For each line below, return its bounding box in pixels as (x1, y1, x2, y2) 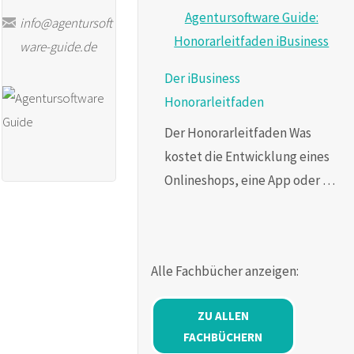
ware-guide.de (20, 37, 97, 55)
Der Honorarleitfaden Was (164, 123, 311, 141)
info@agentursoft (20, 13, 113, 32)
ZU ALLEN (197, 307, 249, 323)
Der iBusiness (164, 70, 240, 88)
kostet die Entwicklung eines (164, 147, 330, 165)
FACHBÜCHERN (183, 329, 263, 345)
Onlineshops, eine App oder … (164, 171, 335, 189)
